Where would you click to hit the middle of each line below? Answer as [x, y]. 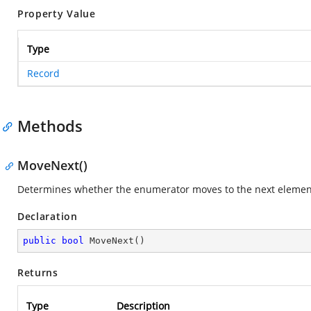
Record [43, 73]
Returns [38, 272]
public [40, 241]
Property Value [57, 14]
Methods [50, 126]
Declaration [48, 216]
